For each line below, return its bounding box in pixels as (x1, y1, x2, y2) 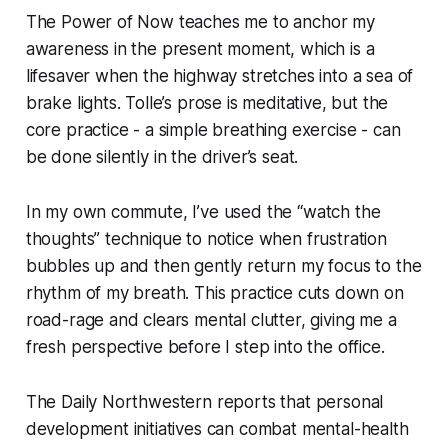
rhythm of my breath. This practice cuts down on (25, 282, 404, 303)
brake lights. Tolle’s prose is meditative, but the (25, 92, 389, 113)
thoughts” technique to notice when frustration (25, 228, 387, 249)
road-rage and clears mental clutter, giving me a (25, 309, 397, 330)
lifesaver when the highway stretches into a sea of (25, 65, 414, 86)
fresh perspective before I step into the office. (25, 336, 385, 357)
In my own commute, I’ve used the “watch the (25, 201, 381, 222)
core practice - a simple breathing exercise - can (25, 119, 401, 140)
